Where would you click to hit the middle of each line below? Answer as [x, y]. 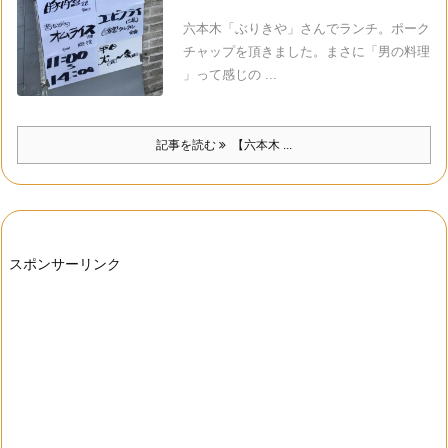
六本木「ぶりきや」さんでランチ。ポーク [306, 28]
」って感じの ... [229, 74]
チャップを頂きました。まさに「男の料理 [306, 51]
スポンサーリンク [65, 263]
